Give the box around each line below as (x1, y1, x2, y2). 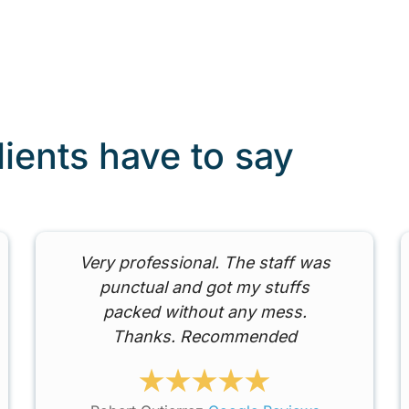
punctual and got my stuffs (100, 278, 310, 298)
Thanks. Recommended (112, 327, 298, 347)
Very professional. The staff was (79, 253, 330, 273)
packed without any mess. (102, 302, 307, 322)
